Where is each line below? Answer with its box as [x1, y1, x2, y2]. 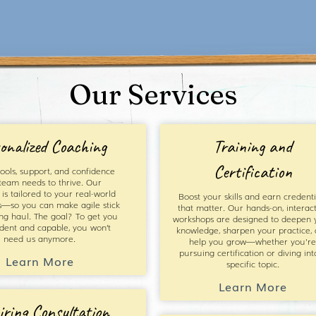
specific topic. [226, 257, 279, 270]
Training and [213, 135, 292, 158]
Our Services [68, 77, 238, 111]
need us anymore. [4, 232, 75, 245]
